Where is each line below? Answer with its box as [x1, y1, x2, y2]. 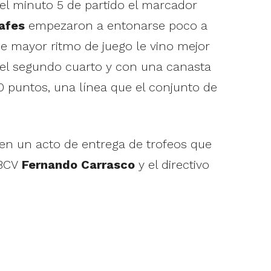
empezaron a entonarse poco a [24, 18, 207, 33]
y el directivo [134, 157, 209, 172]
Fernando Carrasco [21, 157, 135, 172]
